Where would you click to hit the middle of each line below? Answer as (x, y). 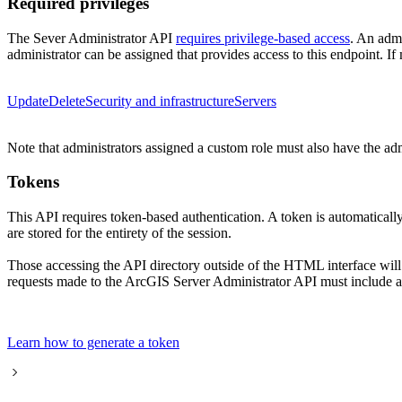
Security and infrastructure (160, 100)
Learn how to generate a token (93, 343)
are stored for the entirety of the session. (119, 233)
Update (28, 100)
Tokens (33, 182)
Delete (67, 100)
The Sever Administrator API (92, 38)
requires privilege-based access (263, 38)
